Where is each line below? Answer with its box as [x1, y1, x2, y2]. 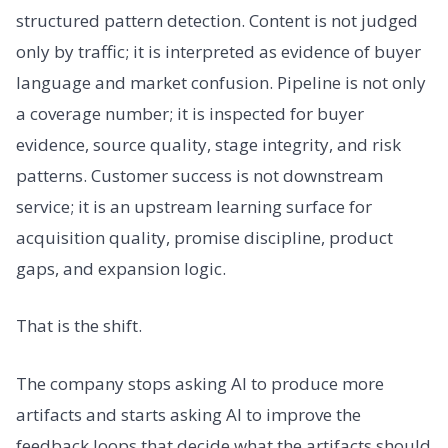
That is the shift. [16, 314, 142, 338]
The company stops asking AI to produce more [16, 371, 384, 395]
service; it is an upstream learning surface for [16, 194, 372, 218]
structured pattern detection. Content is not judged [16, 8, 418, 32]
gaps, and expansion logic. [16, 256, 226, 280]
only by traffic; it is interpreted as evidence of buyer [16, 39, 421, 63]
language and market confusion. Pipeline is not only [16, 70, 426, 94]
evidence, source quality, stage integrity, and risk [16, 132, 401, 156]
